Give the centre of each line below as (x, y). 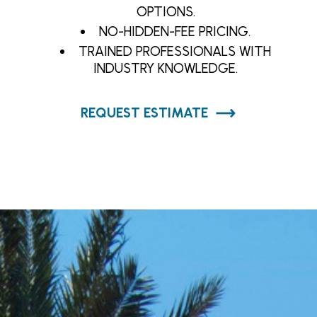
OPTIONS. (166, 12)
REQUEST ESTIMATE (144, 113)
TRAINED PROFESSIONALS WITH (175, 51)
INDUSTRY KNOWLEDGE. (166, 68)
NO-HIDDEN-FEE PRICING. (175, 31)
